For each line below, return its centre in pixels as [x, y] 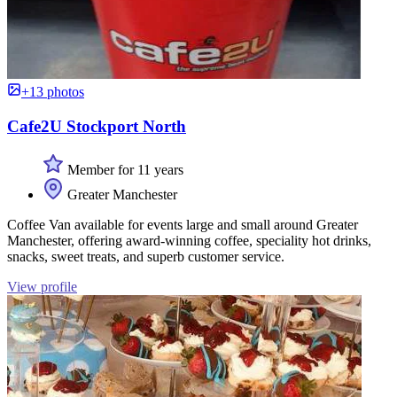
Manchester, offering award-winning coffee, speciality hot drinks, [189, 240]
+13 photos [53, 92]
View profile [42, 286]
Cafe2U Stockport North [97, 126]
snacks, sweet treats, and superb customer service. [146, 256]
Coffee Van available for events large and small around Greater [183, 224]
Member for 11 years [124, 169]
